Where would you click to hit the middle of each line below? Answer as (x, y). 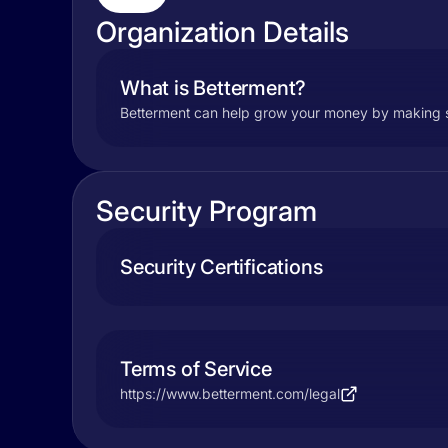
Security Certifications (221, 267)
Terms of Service (196, 369)
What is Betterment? (213, 88)
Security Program (206, 211)
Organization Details (222, 32)
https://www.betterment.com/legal (230, 393)
